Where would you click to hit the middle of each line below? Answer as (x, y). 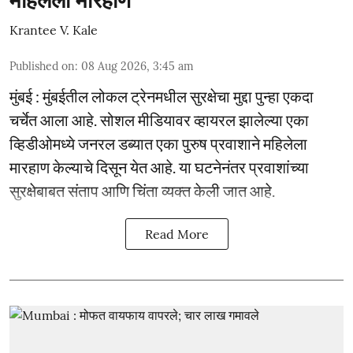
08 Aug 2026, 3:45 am (137, 66)
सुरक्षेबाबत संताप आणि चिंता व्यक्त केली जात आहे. (142, 191)
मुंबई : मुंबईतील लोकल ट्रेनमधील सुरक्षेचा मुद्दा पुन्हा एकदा (162, 96)
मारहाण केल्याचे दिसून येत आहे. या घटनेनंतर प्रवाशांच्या (159, 167)
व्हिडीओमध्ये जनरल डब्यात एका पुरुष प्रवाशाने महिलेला (158, 143)
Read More (176, 234)
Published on (42, 66)
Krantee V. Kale (54, 30)
